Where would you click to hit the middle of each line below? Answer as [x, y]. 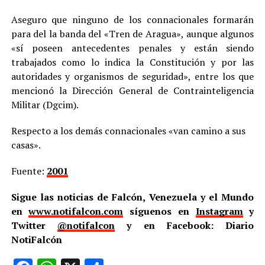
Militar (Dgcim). [45, 104]
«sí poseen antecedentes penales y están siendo [132, 48]
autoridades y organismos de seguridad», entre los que [132, 76]
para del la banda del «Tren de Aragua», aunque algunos [132, 33]
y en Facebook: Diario [185, 225]
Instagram [219, 211]
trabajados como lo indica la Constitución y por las [132, 62]
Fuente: [29, 171]
